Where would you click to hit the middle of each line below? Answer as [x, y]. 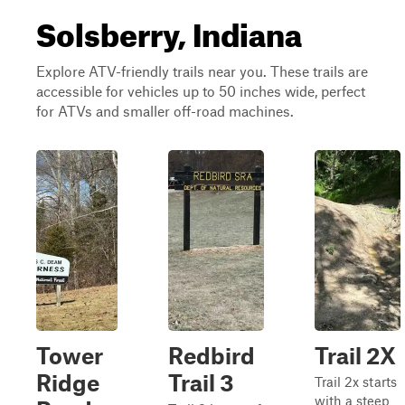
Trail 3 [201, 382]
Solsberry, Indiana [169, 29]
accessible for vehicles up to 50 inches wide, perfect [201, 91]
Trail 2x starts [356, 381]
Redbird [212, 355]
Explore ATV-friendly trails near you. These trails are [202, 71]
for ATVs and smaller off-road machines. [165, 111]
